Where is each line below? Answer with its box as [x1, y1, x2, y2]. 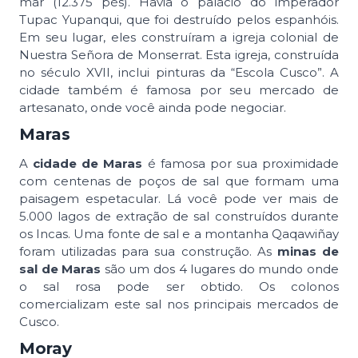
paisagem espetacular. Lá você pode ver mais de [19, 190, 339, 206]
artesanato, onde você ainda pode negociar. [19, 99, 286, 115]
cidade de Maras [33, 155, 148, 171]
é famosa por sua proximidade [147, 155, 339, 171]
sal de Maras [19, 261, 105, 276]
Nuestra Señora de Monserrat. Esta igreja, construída [19, 46, 339, 62]
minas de [276, 243, 340, 259]
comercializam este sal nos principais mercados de [19, 296, 339, 312]
